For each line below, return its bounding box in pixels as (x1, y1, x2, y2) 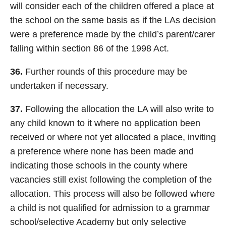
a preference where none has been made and (10, 146, 194, 156)
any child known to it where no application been (10, 118, 200, 128)
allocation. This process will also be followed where (10, 189, 215, 199)
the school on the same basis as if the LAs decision (10, 15, 216, 25)
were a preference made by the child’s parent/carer (10, 29, 215, 39)
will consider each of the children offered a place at (10, 1, 214, 11)
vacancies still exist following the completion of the (10, 175, 212, 185)
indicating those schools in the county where (10, 160, 188, 171)
